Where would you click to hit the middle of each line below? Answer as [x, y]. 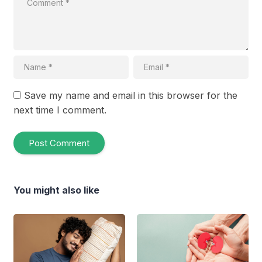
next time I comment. [60, 110]
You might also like [56, 190]
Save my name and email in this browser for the [131, 95]
